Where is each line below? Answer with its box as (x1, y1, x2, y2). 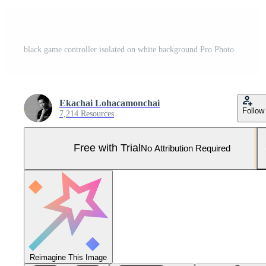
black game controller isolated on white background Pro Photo (24, 45, 234, 54)
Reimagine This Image (30, 252, 107, 262)
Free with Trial (74, 142, 141, 154)
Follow (242, 106, 264, 115)
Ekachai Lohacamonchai (59, 97, 160, 108)
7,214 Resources (59, 109, 114, 118)
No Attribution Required (141, 143, 230, 154)
